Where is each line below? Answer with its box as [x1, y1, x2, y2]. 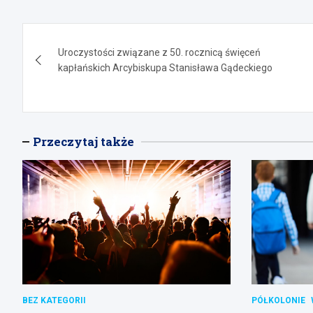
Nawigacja [22, 21, 136, 52]
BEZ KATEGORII [22, 296, 86, 306]
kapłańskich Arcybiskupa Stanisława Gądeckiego [58, 61, 272, 73]
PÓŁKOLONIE [251, 296, 305, 306]
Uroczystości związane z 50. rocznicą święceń [58, 46, 261, 58]
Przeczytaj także [33, 133, 134, 150]
